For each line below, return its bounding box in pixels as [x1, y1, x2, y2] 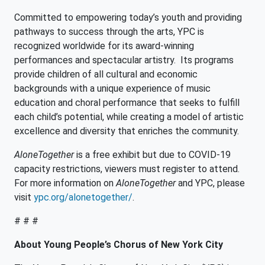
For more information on [14, 177, 116, 189]
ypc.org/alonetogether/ [34, 192, 132, 203]
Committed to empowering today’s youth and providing [14, 12, 242, 23]
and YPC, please [176, 177, 245, 189]
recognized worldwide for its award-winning [14, 40, 194, 51]
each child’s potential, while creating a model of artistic [14, 111, 244, 122]
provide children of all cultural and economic [14, 69, 198, 80]
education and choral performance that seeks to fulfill [14, 97, 240, 108]
